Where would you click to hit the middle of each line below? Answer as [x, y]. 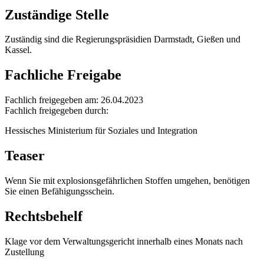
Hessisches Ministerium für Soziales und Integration [101, 131]
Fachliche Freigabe [63, 75]
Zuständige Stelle [57, 14]
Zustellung [24, 252]
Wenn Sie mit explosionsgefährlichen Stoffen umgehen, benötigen [127, 181]
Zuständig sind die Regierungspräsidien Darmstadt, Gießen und [123, 39]
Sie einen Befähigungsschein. [60, 192]
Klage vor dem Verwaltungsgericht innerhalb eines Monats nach [124, 241]
